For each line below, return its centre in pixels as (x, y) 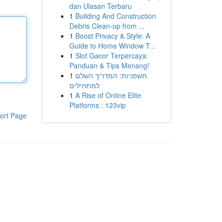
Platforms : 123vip (97, 105)
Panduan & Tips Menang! (109, 65)
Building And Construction (115, 16)
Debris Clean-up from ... (107, 26)
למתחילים (84, 85)
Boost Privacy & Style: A (112, 36)
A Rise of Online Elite (108, 95)
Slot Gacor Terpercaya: (111, 55)
